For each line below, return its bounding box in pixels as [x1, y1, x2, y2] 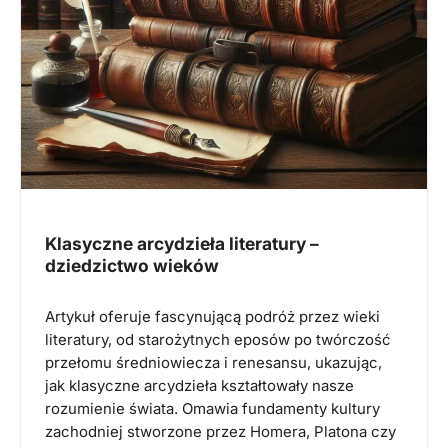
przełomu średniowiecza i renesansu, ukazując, [45, 353, 382, 372]
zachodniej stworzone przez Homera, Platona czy [45, 422, 396, 441]
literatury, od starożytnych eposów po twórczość [45, 330, 391, 349]
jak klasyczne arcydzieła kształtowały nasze [45, 376, 354, 395]
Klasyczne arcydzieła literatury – [45, 232, 319, 254]
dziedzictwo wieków [45, 254, 219, 276]
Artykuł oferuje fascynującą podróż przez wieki [45, 307, 380, 326]
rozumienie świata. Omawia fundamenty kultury [45, 399, 380, 418]
